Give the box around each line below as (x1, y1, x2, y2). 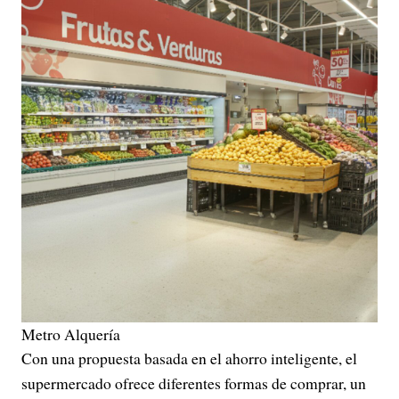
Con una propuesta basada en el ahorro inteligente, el (21, 347, 357, 370)
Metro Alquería (21, 323, 120, 346)
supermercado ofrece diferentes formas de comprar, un (21, 372, 366, 395)
